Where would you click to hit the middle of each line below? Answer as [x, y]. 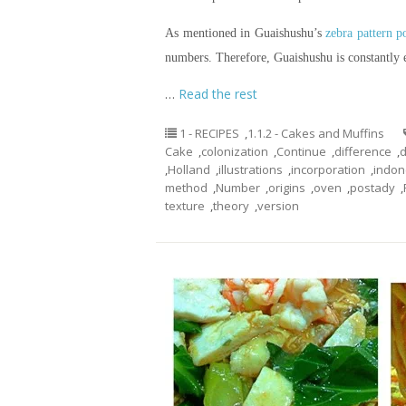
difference [363, 151]
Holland [189, 169]
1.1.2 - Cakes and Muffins [316, 133]
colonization [235, 151]
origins [287, 188]
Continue [301, 151]
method [186, 188]
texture [185, 206]
